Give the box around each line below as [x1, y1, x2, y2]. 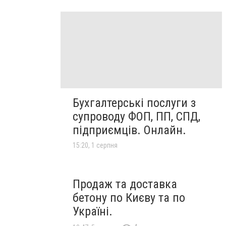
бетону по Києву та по [73, 190, 185, 205]
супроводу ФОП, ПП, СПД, [73, 109, 200, 124]
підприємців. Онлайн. [73, 123, 186, 137]
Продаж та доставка [73, 177, 177, 191]
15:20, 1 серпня [73, 141, 118, 149]
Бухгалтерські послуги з [73, 95, 196, 110]
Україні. [73, 204, 112, 218]
